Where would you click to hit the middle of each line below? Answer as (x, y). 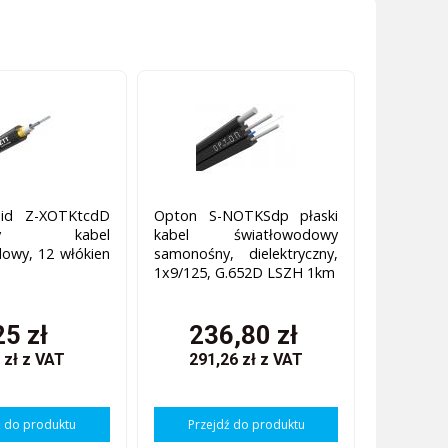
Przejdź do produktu (246, 425)
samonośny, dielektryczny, (246, 254)
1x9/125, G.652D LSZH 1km (244, 273)
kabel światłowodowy (246, 235)
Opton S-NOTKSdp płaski (246, 216)
